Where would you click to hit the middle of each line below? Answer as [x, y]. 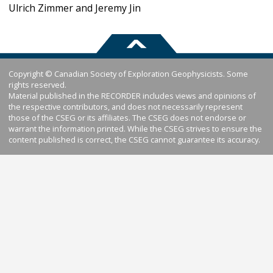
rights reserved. [37, 85]
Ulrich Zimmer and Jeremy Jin [75, 8]
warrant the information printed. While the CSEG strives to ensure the [135, 129]
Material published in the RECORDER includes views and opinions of [132, 96]
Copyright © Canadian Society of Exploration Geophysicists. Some [128, 74]
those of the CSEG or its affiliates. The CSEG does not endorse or [127, 118]
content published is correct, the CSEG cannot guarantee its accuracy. [134, 140]
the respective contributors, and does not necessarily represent [126, 107]
